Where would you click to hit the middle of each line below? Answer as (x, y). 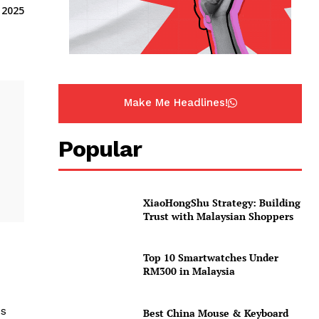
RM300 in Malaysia (189, 271)
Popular (100, 149)
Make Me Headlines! (176, 103)
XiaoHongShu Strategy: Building (221, 202)
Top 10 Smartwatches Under (210, 258)
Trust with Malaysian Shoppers (218, 216)
